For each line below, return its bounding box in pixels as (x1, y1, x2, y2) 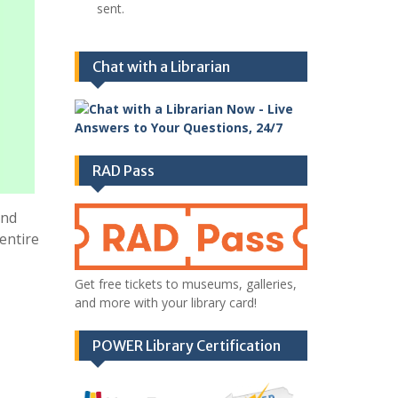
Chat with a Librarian (92, 58, 230, 76)
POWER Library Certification (92, 337, 281, 355)
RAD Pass (92, 162, 155, 179)
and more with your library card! (74, 294, 257, 312)
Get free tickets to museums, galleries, (74, 275, 297, 293)
